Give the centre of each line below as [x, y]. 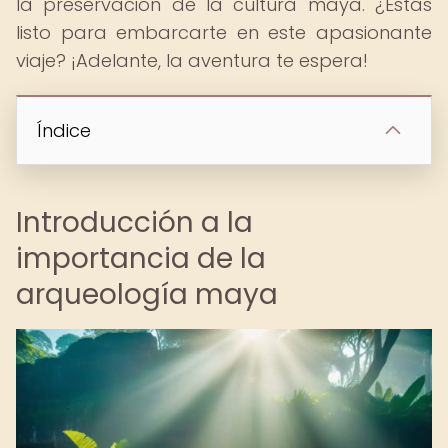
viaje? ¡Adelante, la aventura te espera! [192, 60]
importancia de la [141, 258]
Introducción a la [134, 222]
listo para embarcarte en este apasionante [224, 32]
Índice [64, 130]
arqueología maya [147, 294]
